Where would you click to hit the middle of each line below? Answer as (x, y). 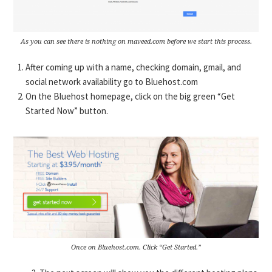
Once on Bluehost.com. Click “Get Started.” (136, 247)
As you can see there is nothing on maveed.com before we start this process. (136, 41)
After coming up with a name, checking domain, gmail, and (134, 67)
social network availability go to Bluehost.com (112, 81)
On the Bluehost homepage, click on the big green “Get (131, 96)
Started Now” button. (67, 110)
